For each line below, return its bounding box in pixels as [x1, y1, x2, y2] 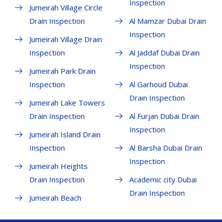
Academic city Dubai [129, 174, 197, 185]
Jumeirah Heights [29, 161, 88, 171]
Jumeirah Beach [29, 193, 81, 203]
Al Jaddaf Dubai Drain [129, 48, 200, 58]
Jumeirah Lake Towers [29, 98, 105, 108]
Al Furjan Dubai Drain [129, 111, 199, 121]
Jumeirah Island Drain [29, 129, 101, 140]
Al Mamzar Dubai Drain [129, 16, 206, 26]
